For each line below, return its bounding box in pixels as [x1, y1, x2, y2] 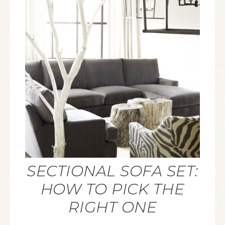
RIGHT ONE [68, 198, 157, 216]
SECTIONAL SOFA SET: [27, 162, 198, 180]
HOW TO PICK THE [40, 180, 185, 198]
